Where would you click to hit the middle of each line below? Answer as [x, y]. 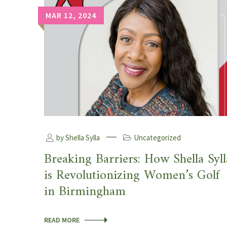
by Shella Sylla [77, 138]
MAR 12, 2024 [71, 15]
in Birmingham [85, 192]
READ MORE [62, 220]
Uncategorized [157, 138]
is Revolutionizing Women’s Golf [132, 176]
